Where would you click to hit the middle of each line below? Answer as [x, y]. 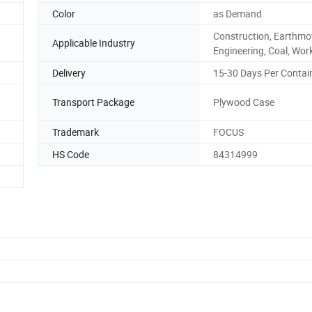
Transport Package [93, 102]
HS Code [71, 154]
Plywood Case [244, 102]
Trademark [76, 132]
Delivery [69, 72]
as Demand [237, 13]
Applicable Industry [94, 43]
